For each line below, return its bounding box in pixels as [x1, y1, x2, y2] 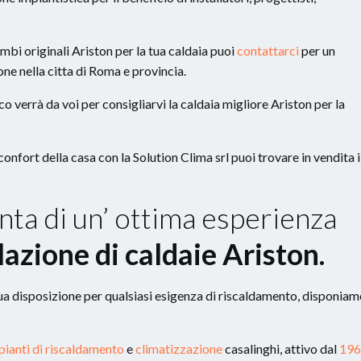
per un [299, 42, 335, 58]
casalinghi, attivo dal [222, 340, 339, 356]
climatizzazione [135, 340, 222, 356]
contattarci [237, 42, 299, 58]
